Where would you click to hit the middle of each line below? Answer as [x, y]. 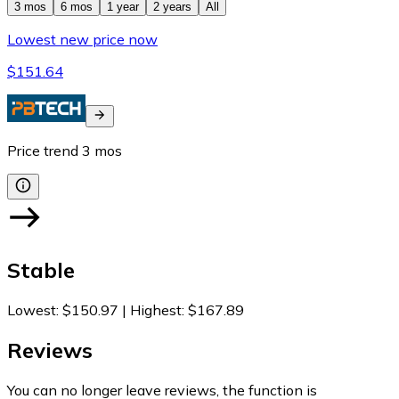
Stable [41, 269]
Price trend [43, 151]
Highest [156, 309]
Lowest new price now [82, 40]
